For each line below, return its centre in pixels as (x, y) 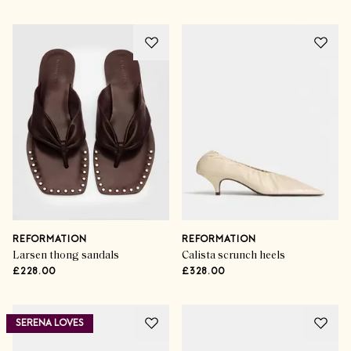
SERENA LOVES (50, 324)
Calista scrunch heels (233, 256)
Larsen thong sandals (66, 256)
